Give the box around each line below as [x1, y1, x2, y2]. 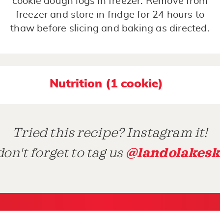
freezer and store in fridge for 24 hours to [15, 10, 205, 20]
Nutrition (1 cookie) [50, 78, 163, 90]
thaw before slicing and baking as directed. [10, 24, 210, 34]
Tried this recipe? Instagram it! [12, 127, 208, 140]
